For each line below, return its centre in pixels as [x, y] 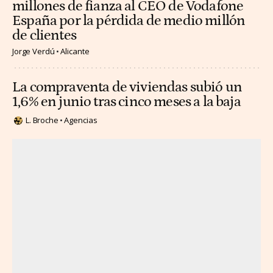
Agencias [80, 120]
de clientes [44, 36]
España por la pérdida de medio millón [129, 21]
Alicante [75, 51]
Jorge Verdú [34, 51]
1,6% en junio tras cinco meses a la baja [126, 102]
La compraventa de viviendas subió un [127, 87]
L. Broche [42, 120]
